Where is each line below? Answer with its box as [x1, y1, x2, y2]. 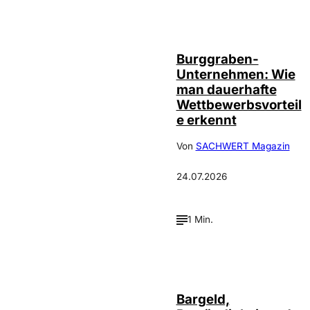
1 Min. [187, 214, 213, 226]
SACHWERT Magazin [195, 140, 290, 152]
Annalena [215, 8, 247, 17]
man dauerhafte [176, 81, 277, 98]
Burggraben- [176, 51, 259, 67]
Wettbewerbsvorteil [176, 96, 302, 113]
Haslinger [215, 15, 246, 24]
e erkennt [176, 111, 237, 128]
